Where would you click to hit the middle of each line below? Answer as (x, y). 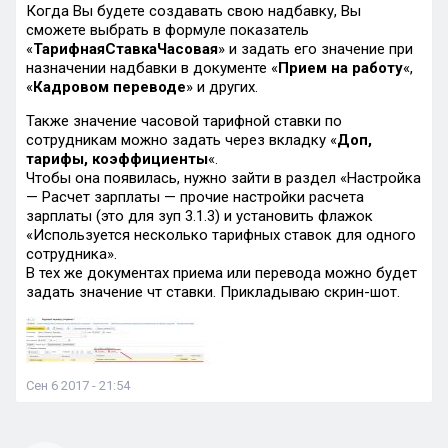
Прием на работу (340, 68)
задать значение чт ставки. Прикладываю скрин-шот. (213, 292)
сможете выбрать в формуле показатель (167, 30)
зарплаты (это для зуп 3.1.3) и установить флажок (199, 216)
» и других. (222, 87)
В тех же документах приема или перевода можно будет (221, 273)
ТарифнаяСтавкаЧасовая (125, 49)
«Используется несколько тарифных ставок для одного (221, 235)
